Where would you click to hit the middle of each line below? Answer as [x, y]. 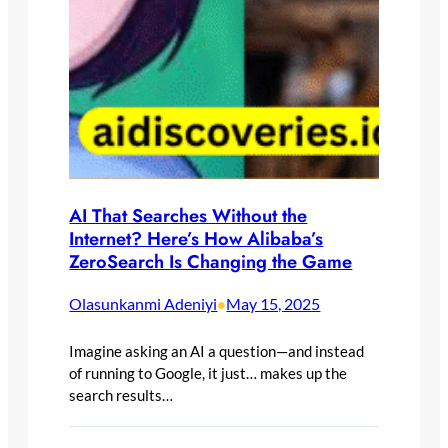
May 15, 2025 [273, 303]
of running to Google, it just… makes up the [208, 372]
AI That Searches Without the [188, 215]
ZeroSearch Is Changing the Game [211, 261]
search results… [121, 394]
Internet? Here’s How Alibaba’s [196, 238]
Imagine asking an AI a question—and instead [217, 350]
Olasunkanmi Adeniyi [143, 303]
